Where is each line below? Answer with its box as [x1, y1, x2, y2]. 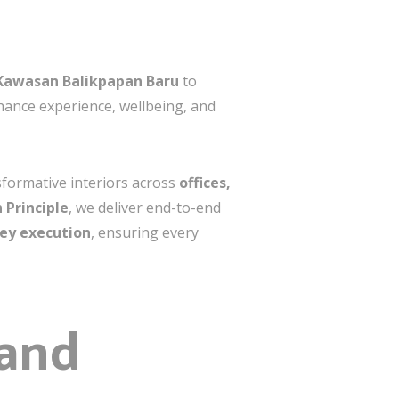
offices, [179, 172, 231, 192]
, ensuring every [91, 222, 199, 242]
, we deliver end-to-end [69, 197, 221, 217]
